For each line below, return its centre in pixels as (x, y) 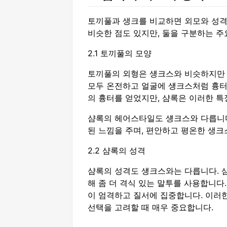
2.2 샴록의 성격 (117, 151)
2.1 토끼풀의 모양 (120, 53)
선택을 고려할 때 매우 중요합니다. (150, 207)
